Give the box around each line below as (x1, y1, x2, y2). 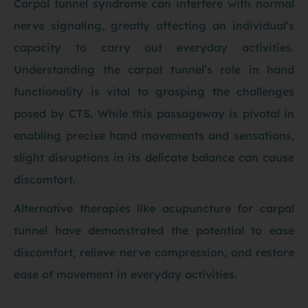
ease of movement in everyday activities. (14, 267, 237, 282)
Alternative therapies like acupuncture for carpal (14, 201, 294, 216)
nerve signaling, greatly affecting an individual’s (14, 19, 294, 33)
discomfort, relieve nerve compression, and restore (14, 245, 294, 260)
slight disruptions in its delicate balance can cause (14, 151, 294, 165)
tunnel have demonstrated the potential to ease (14, 223, 294, 238)
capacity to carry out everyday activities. (14, 41, 294, 55)
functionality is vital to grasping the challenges (14, 85, 294, 99)
